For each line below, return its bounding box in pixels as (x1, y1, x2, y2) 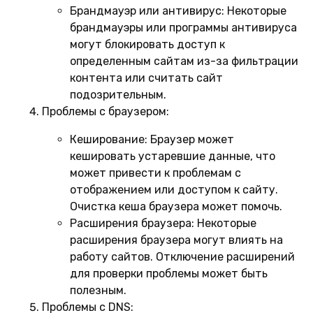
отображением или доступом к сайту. (70, 182, 278, 196)
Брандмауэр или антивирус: (70, 3, 224, 17)
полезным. (70, 283, 126, 297)
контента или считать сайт (70, 71, 223, 85)
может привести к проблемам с (70, 166, 241, 180)
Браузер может (147, 132, 234, 146)
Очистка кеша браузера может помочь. (70, 199, 282, 213)
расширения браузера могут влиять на (70, 233, 283, 247)
